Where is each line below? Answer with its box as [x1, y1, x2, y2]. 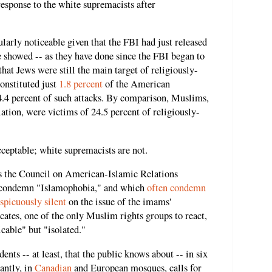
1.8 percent [59, 77, 103, 91]
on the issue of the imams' [66, 195, 171, 209]
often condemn [147, 181, 206, 195]
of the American [103, 77, 170, 91]
